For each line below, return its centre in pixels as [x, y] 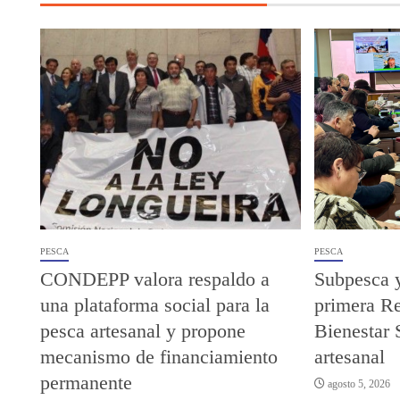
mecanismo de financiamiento [159, 357]
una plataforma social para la [155, 305]
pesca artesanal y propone [143, 331]
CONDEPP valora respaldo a [155, 279]
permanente [86, 383]
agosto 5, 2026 [358, 384]
